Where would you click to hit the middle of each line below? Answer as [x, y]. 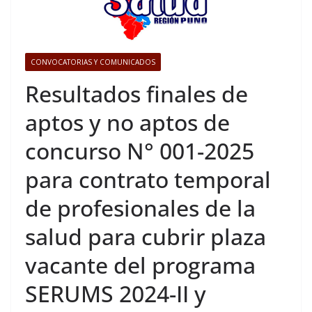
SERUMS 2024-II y [116, 294]
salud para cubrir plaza [146, 236]
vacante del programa [140, 265]
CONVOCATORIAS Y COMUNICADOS [93, 62]
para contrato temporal [148, 179]
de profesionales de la [140, 208]
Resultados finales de [136, 94]
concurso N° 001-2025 [140, 151]
